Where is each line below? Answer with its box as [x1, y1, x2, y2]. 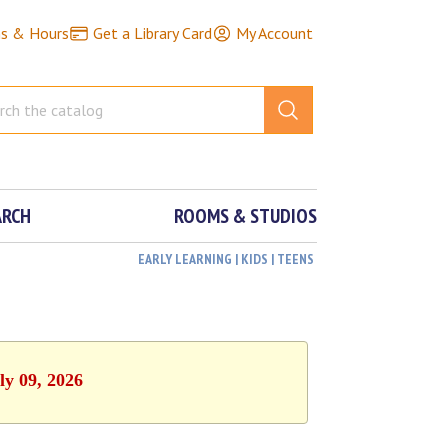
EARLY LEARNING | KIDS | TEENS [138, 250, 315, 268]
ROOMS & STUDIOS [174, 203, 318, 229]
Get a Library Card [92, 23, 212, 43]
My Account [235, 23, 313, 43]
